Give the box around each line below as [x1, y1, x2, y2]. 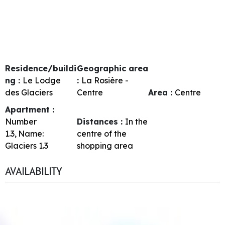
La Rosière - [81, 75, 129, 86]
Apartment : [5, 104, 54, 115]
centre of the [76, 129, 127, 139]
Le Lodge [23, 75, 61, 86]
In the [125, 117, 148, 127]
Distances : [76, 117, 125, 127]
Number [5, 117, 37, 127]
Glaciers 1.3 [5, 141, 48, 151]
